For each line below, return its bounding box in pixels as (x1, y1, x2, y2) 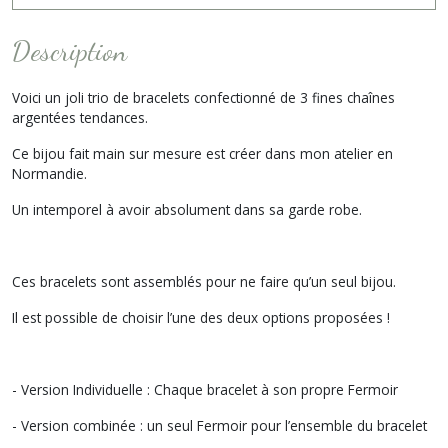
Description (12, 34, 127, 68)
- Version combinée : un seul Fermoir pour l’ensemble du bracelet (12, 416, 427, 435)
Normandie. (12, 164, 87, 183)
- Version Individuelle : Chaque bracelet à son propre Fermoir (12, 380, 398, 399)
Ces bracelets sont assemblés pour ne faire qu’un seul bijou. (12, 272, 396, 291)
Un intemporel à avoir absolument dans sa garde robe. (12, 200, 362, 219)
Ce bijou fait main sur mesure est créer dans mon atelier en (12, 144, 393, 163)
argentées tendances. (12, 108, 148, 127)
